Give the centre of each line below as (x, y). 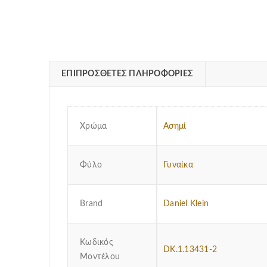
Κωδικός (97, 243)
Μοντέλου (100, 257)
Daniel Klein (186, 204)
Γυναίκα (178, 165)
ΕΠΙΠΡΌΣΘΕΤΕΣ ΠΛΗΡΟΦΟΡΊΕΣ (127, 74)
